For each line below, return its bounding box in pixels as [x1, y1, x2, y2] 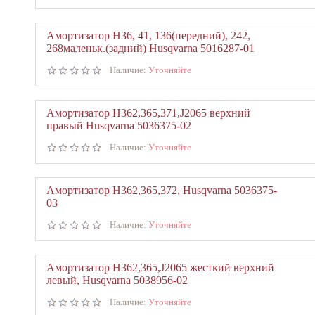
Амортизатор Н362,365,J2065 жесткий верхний [46, 262, 274, 274]
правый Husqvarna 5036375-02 [46, 120, 191, 131]
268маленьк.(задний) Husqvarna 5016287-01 [46, 42, 255, 54]
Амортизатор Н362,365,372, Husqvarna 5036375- [46, 184, 277, 196]
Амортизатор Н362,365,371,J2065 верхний [46, 107, 250, 119]
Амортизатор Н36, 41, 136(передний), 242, [46, 30, 250, 41]
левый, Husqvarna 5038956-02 [46, 274, 188, 286]
